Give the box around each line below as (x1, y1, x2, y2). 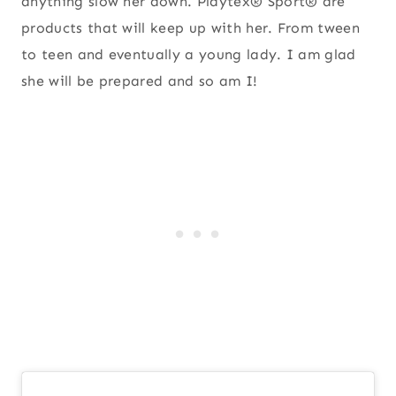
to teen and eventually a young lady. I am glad (21, 45, 356, 63)
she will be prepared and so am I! (21, 72, 258, 89)
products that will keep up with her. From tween (21, 19, 361, 36)
